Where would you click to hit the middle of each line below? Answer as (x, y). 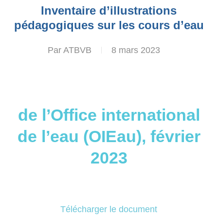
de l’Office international (109, 115)
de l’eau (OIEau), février (109, 136)
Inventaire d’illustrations (109, 10)
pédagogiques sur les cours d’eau (109, 25)
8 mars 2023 (136, 50)
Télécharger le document (109, 209)
